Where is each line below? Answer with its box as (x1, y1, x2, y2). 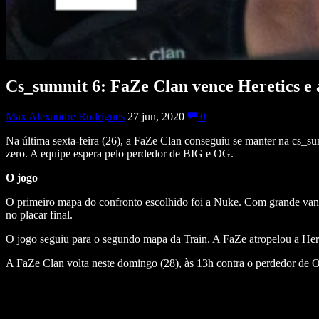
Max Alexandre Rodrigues (6, 110, 125, 122)
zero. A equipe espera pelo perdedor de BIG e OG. (6, 147, 236, 159)
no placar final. (6, 208, 75, 221)
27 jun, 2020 (127, 110, 187, 122)
